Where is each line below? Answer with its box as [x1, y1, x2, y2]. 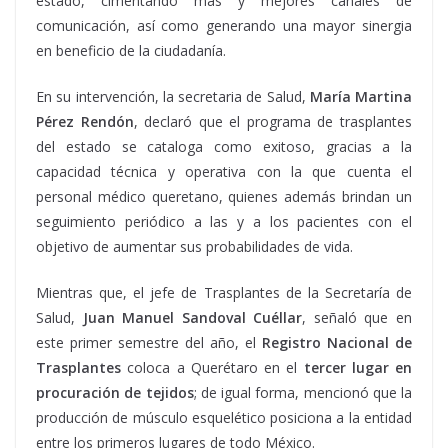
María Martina [309, 86, 412, 106]
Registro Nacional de [262, 332, 412, 352]
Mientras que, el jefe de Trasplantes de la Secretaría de [36, 282, 412, 302]
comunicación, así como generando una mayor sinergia [36, 15, 412, 35]
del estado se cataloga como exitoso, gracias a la [36, 136, 412, 156]
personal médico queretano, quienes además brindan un [36, 186, 412, 206]
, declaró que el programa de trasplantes [133, 111, 413, 131]
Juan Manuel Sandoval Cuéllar [82, 307, 303, 327]
